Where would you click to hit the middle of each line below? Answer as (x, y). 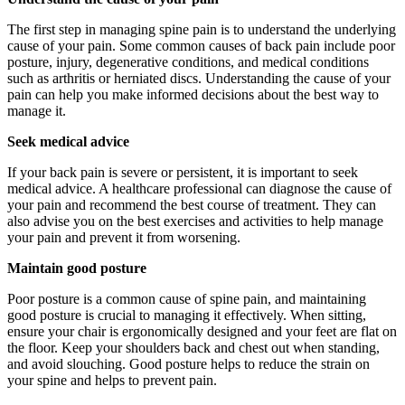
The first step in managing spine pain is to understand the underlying (202, 29)
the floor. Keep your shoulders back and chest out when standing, (193, 347)
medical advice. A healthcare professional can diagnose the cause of (199, 188)
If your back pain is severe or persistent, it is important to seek (183, 172)
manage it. (37, 110)
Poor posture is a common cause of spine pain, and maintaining (187, 298)
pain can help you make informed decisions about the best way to (193, 94)
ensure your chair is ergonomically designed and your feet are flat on (202, 331)
